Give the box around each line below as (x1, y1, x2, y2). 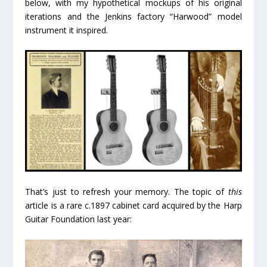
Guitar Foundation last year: (25, 213, 132, 225)
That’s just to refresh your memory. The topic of (25, 186, 228, 198)
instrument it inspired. (25, 24, 108, 36)
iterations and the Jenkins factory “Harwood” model (25, 11, 242, 22)
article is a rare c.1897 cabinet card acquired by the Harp (25, 200, 242, 212)
